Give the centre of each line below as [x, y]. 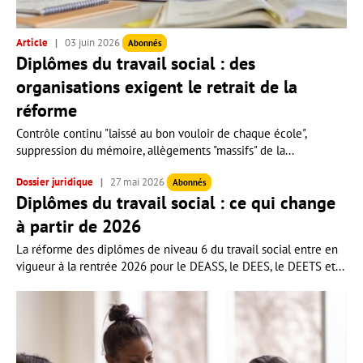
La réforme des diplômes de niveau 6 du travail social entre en [177, 249]
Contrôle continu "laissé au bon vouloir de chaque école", [161, 133]
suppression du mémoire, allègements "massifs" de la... [155, 150]
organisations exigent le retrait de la [157, 87]
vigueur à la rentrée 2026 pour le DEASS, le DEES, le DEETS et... [180, 266]
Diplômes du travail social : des [136, 63]
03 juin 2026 [92, 43]
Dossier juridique [56, 182]
